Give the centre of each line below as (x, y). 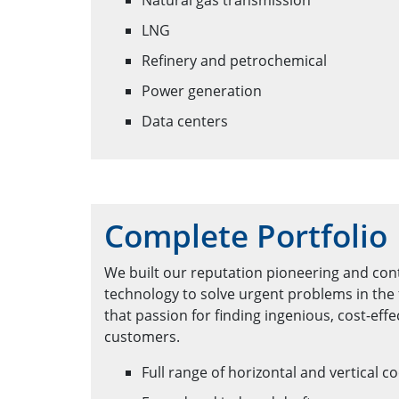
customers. (142, 337)
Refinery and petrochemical (234, 61)
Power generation (202, 91)
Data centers (185, 122)
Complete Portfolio (246, 236)
